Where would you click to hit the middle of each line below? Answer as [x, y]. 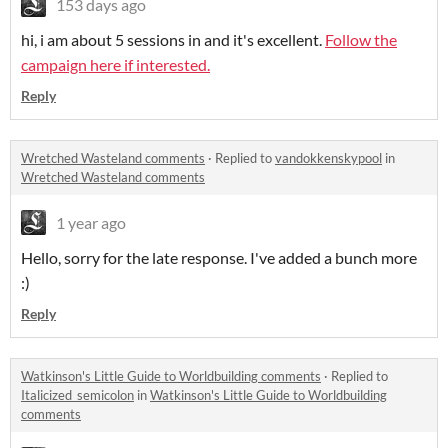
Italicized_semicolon [77, 395]
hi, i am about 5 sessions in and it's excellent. [173, 40]
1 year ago [91, 223]
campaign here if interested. [115, 65]
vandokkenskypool [328, 158]
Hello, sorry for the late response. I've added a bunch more [219, 258]
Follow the [361, 40]
